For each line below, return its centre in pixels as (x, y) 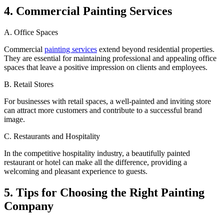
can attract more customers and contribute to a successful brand (103, 110)
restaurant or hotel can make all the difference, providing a (95, 162)
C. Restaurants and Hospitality (52, 136)
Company (29, 206)
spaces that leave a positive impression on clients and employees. (106, 67)
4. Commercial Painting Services (88, 11)
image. (14, 119)
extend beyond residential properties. (156, 49)
